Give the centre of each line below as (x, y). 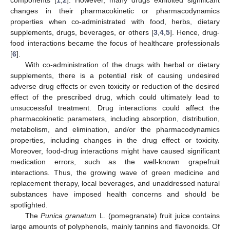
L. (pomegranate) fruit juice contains (158, 215)
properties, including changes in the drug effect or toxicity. (115, 140)
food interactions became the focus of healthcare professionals (115, 43)
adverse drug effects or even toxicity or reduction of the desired (115, 86)
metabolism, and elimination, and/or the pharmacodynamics (115, 129)
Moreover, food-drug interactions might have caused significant (115, 151)
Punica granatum (69, 215)
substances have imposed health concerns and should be (115, 194)
